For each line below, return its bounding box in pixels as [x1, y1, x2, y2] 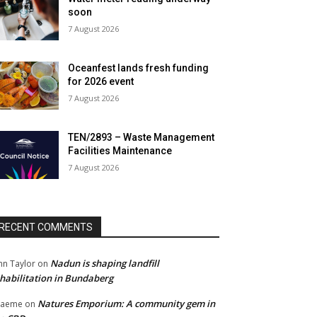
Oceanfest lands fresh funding [68, 62, 209, 74]
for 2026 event [68, 76, 134, 88]
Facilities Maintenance [68, 145, 173, 157]
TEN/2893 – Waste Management [68, 132, 215, 144]
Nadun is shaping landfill [50, 257, 159, 270]
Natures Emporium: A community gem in [38, 297, 215, 311]
